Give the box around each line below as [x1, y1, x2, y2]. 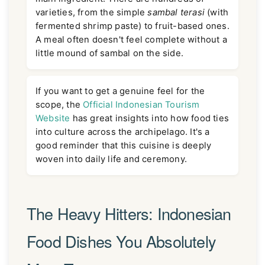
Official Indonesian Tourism [83, 99, 200, 111]
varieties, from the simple [35, 7, 148, 18]
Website [35, 113, 70, 124]
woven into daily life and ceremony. [35, 154, 187, 165]
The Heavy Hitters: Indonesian [27, 201, 231, 225]
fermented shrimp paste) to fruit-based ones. [35, 21, 230, 31]
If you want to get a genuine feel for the [35, 86, 205, 97]
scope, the [35, 99, 83, 111]
